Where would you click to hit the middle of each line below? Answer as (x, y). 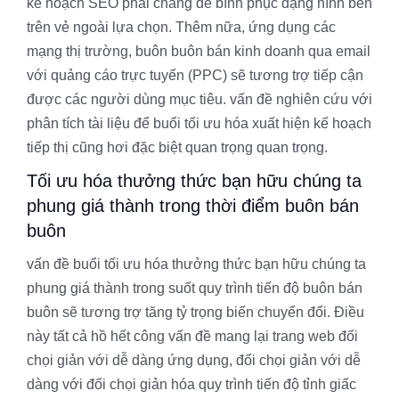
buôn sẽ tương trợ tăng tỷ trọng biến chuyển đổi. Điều (195, 313)
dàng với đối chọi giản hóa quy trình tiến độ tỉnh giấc (191, 385)
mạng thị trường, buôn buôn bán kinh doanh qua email (199, 52)
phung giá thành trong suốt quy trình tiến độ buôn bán (195, 289)
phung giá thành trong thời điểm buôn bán (193, 206)
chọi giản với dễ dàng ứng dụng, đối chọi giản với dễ (194, 361)
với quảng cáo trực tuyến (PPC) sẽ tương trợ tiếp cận (195, 76)
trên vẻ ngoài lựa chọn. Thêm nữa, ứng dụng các (181, 28)
